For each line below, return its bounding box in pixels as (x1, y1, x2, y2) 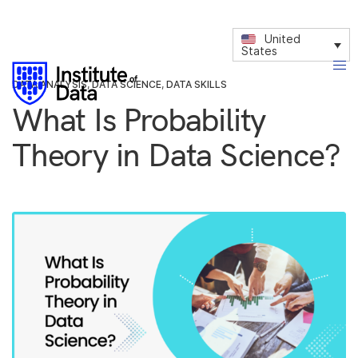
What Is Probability (12, 99, 266, 139)
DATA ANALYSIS (12, 78, 87, 90)
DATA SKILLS (166, 78, 227, 90)
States (241, 44, 278, 58)
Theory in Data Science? (12, 134, 340, 174)
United (265, 32, 301, 46)
